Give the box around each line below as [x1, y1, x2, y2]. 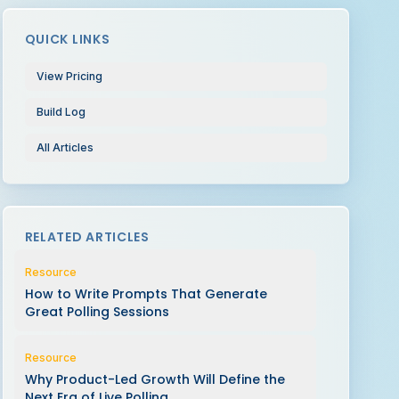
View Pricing [36, 69, 102, 83]
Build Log [36, 105, 85, 118]
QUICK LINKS [24, 30, 110, 48]
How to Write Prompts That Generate [24, 285, 267, 303]
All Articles [36, 141, 94, 154]
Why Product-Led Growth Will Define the [24, 370, 285, 388]
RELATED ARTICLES [24, 228, 150, 246]
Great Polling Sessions [24, 303, 169, 321]
